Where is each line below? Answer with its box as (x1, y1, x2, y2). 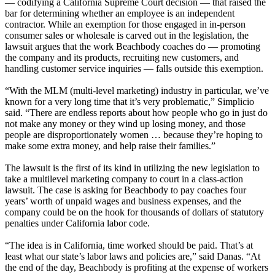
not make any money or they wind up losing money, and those (5, 118, 246, 130)
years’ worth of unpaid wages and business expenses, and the (5, 196, 241, 207)
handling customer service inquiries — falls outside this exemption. (5, 63, 263, 74)
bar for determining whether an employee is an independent (5, 8, 234, 19)
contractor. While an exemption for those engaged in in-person (5, 19, 246, 30)
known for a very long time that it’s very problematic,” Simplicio (5, 96, 254, 107)
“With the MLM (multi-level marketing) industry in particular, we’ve (5, 85, 269, 96)
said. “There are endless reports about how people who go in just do (5, 107, 268, 118)
